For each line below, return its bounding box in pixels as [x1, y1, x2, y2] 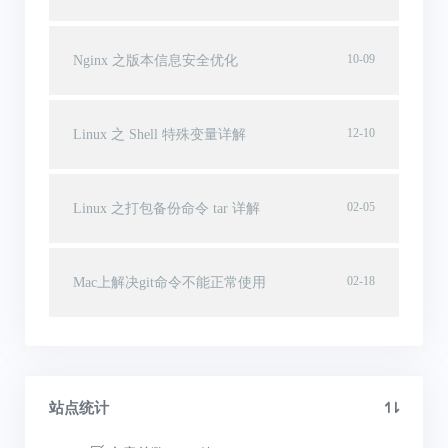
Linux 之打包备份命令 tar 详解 [73, 200, 260, 216]
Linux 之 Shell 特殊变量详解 [73, 126, 246, 142]
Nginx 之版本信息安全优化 [73, 52, 238, 68]
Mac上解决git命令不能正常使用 [73, 274, 266, 290]
